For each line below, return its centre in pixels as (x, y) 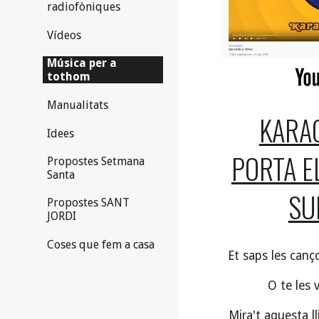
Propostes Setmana (96, 162)
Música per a (82, 63)
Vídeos (64, 35)
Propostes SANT (88, 203)
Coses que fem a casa (101, 245)
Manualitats (78, 105)
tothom (69, 76)
